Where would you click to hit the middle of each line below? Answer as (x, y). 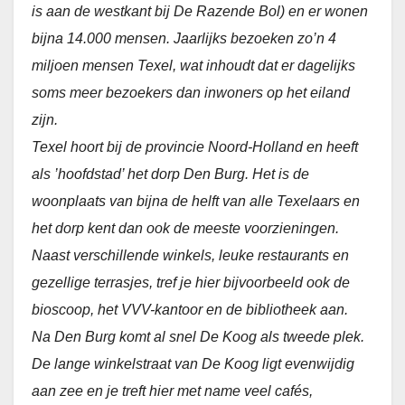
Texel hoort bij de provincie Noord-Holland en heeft (195, 146)
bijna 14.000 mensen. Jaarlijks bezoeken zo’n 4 (184, 38)
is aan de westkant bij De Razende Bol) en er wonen (200, 11)
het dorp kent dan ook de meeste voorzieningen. (185, 228)
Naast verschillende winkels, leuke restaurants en (190, 255)
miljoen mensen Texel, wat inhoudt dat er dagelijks (193, 65)
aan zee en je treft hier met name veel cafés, (172, 391)
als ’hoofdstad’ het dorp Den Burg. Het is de (170, 174)
